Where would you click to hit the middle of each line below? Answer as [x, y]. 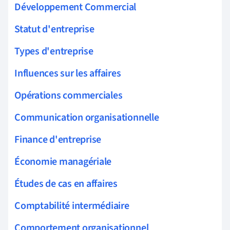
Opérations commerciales [69, 95]
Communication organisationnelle [87, 117]
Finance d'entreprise [58, 139]
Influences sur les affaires [68, 73]
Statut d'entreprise [54, 29]
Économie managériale [63, 161]
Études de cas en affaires [66, 184]
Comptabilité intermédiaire [72, 206]
